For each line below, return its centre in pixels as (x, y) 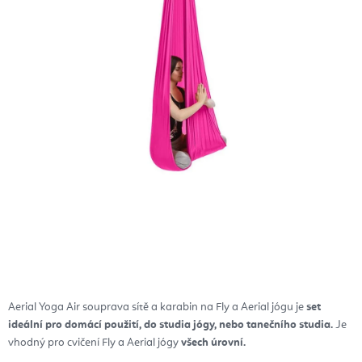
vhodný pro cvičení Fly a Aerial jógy (95, 343)
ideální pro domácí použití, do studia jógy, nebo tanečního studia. (170, 325)
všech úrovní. (213, 343)
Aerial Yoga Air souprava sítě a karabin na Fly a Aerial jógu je (157, 307)
